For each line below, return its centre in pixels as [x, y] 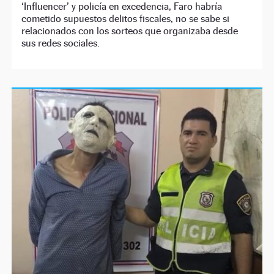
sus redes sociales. [61, 43]
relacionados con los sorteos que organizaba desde [130, 31]
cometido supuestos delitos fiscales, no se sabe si [126, 19]
